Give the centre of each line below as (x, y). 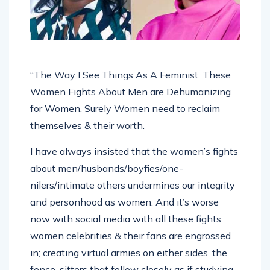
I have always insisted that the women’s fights (134, 139)
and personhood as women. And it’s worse (124, 189)
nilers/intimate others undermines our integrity (133, 172)
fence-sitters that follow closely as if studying (132, 257)
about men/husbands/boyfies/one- (107, 155)
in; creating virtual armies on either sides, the (129, 240)
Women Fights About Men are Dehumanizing (130, 79)
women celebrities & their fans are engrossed (130, 223)
